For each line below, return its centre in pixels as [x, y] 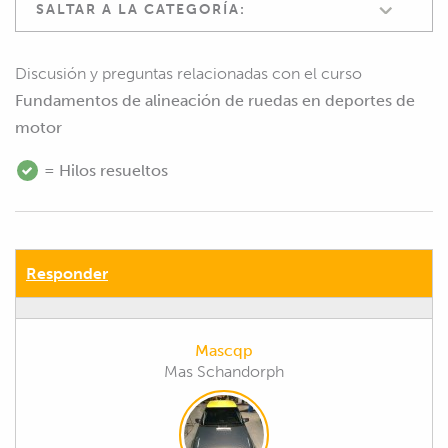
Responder [67, 273]
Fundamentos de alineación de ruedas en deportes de [215, 100]
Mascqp [224, 350]
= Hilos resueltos [104, 170]
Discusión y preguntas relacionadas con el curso [188, 73]
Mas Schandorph [224, 371]
